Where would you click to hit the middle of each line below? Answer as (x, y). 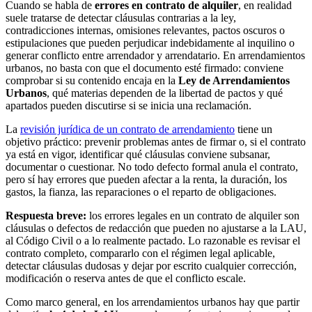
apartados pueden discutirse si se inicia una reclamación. (128, 106)
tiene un (253, 130)
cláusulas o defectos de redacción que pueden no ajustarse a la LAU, (156, 228)
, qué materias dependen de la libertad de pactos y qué (165, 93)
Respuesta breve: (46, 216)
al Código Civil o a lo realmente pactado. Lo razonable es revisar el (153, 241)
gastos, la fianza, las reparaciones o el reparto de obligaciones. (141, 192)
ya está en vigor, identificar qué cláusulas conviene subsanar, (138, 155)
